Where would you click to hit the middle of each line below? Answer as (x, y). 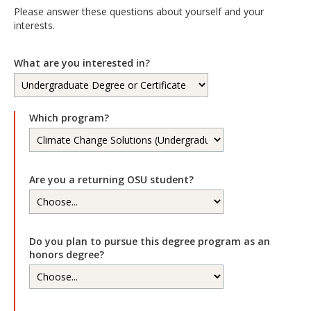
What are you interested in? (82, 63)
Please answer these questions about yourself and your (139, 11)
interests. (34, 25)
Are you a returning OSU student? (111, 179)
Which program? (69, 118)
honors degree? (67, 254)
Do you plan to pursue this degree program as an (150, 241)
